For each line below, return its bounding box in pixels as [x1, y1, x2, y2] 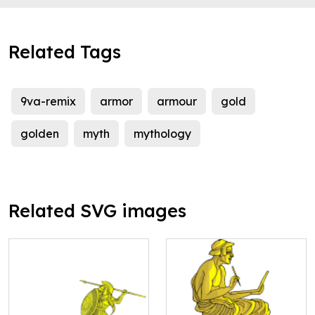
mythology [134, 127, 191, 141]
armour [157, 94, 197, 109]
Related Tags [8, 41, 121, 63]
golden [20, 127, 59, 141]
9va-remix [20, 94, 76, 109]
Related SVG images [8, 200, 186, 222]
